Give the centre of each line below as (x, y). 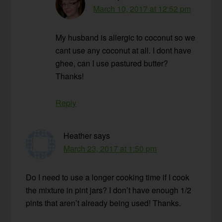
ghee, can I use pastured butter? (112, 63)
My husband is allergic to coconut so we (126, 38)
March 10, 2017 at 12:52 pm (142, 9)
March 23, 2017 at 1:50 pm (110, 149)
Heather (78, 136)
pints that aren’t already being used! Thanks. (104, 203)
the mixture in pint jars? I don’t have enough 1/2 (109, 190)
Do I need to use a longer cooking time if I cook (108, 177)
